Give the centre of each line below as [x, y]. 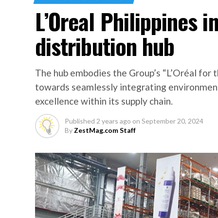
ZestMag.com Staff [105, 130]
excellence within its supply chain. [104, 101]
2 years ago [114, 121]
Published [80, 121]
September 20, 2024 [173, 121]
